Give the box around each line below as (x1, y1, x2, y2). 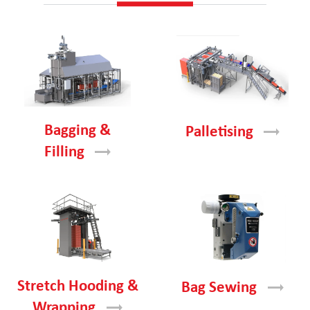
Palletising (185, 124, 253, 140)
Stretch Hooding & (17, 279, 138, 295)
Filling (44, 144, 84, 161)
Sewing (209, 280, 257, 297)
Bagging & (44, 122, 111, 139)
